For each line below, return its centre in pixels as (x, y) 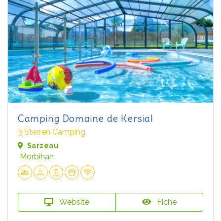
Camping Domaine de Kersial (86, 118)
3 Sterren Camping (52, 132)
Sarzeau (43, 145)
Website (73, 202)
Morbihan (37, 156)
